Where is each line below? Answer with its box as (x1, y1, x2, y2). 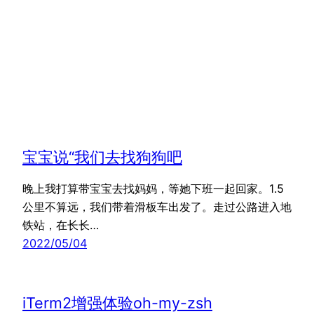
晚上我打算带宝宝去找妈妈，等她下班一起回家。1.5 (22, 181, 284, 196)
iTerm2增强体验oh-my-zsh (22, 293, 212, 312)
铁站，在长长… (22, 217, 99, 232)
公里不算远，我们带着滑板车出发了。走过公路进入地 (22, 199, 292, 214)
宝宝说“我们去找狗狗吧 (22, 147, 182, 166)
